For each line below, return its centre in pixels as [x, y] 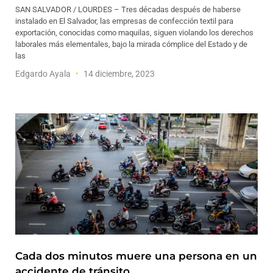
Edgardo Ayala [44, 74]
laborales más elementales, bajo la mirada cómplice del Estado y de [131, 44]
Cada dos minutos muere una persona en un [136, 256]
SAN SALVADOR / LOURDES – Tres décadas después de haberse [128, 9]
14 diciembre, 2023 [118, 74]
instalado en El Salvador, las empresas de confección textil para [124, 21]
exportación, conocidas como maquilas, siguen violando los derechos [134, 33]
